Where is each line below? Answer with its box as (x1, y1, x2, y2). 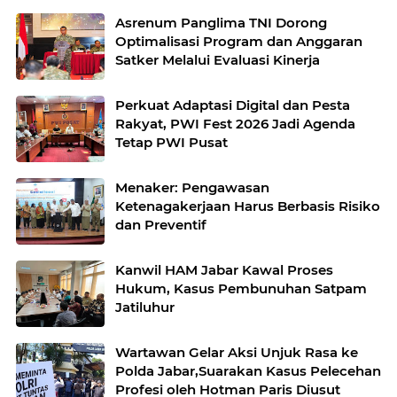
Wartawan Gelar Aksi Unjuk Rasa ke (115, 343, 358, 361)
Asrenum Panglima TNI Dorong (115, 13, 327, 31)
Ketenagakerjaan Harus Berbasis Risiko (115, 197, 380, 214)
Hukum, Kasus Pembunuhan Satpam (115, 279, 367, 297)
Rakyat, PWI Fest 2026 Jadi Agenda (115, 114, 355, 132)
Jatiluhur (115, 298, 175, 315)
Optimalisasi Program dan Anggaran (115, 32, 362, 50)
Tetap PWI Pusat (115, 133, 228, 151)
